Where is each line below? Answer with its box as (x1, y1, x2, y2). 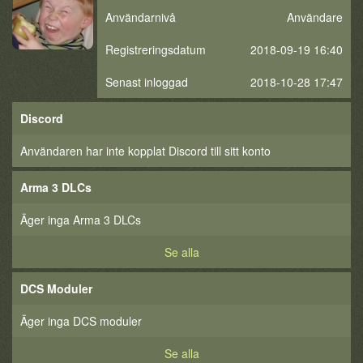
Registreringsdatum (105, 41, 206, 58)
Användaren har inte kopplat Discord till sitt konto (20, 143, 271, 159)
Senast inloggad (105, 74, 188, 90)
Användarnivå (105, 9, 176, 25)
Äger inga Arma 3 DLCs (20, 211, 141, 228)
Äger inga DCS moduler (20, 313, 142, 329)
